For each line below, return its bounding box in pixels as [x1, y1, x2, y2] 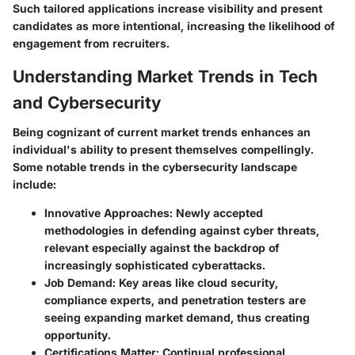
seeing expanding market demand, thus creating [44, 311, 310, 324]
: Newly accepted [170, 206, 263, 219]
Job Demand [44, 276, 113, 289]
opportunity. [44, 328, 111, 342]
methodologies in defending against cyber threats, [44, 223, 319, 237]
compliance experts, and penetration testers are [44, 293, 306, 307]
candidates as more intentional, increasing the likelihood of [13, 18, 334, 32]
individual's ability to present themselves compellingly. [13, 143, 314, 156]
